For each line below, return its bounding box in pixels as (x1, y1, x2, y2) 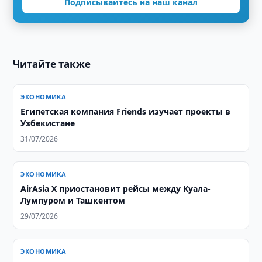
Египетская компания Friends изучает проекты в (20, 106, 231, 117)
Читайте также (13, 57, 91, 71)
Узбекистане (20, 118, 75, 129)
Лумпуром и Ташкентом (20, 195, 126, 206)
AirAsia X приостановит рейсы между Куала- (20, 183, 211, 194)
